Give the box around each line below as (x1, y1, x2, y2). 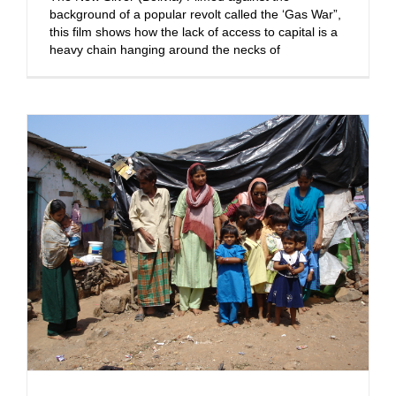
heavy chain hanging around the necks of (49, 42, 280, 57)
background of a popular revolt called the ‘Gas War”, (49, 6, 341, 21)
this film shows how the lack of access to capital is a (49, 24, 338, 39)
